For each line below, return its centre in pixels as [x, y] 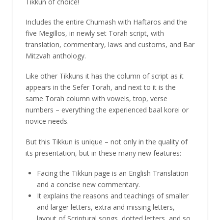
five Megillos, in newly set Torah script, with [95, 33]
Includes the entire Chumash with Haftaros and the [106, 22]
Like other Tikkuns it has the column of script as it [104, 76]
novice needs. [47, 121]
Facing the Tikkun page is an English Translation [113, 173]
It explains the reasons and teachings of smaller [113, 196]
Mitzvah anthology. [55, 56]
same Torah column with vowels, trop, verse [96, 99]
